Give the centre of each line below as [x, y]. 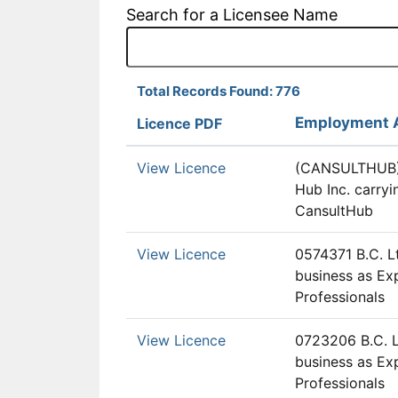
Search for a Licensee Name [232, 14]
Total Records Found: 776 [219, 91]
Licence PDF [179, 123]
